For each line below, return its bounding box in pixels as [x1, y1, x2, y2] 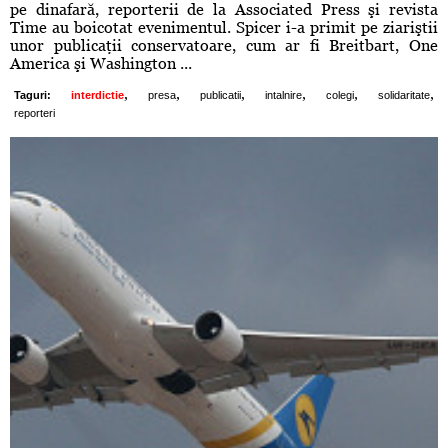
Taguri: [14, 89, 51, 102]
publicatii [200, 89, 241, 102]
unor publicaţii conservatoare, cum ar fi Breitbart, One [10, 36, 438, 56]
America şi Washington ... [10, 54, 192, 74]
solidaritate [378, 89, 430, 102]
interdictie [71, 89, 124, 102]
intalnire [265, 89, 302, 102]
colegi [326, 89, 354, 102]
